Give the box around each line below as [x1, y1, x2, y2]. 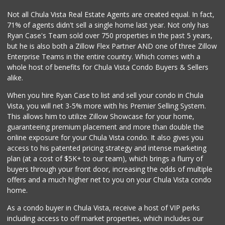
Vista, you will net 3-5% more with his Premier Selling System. [7, 100, 206, 110]
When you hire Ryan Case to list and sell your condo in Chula [7, 90, 204, 100]
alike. [7, 72, 24, 82]
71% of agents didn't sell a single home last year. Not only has [7, 20, 209, 30]
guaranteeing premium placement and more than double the [7, 122, 204, 132]
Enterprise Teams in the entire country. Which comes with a [7, 51, 201, 61]
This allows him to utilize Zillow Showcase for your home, [7, 111, 195, 121]
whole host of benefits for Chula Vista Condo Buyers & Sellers [7, 62, 209, 72]
